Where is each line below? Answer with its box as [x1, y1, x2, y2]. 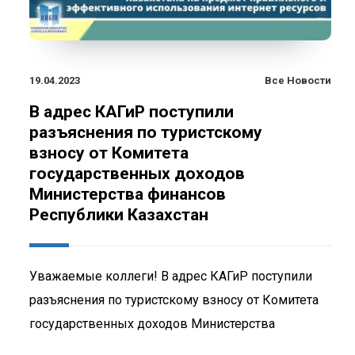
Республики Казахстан [29, 204, 208, 224]
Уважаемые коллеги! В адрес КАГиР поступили [29, 268, 312, 284]
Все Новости [265, 74, 331, 86]
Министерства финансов [29, 184, 226, 204]
